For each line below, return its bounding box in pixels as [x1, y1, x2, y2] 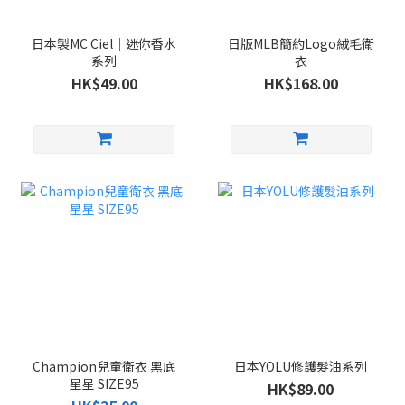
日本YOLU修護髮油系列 [234, 356, 368, 375]
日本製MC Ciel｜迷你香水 [32, 34, 177, 53]
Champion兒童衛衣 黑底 [33, 356, 176, 375]
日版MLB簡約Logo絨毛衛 [227, 34, 374, 53]
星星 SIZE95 [69, 373, 139, 392]
